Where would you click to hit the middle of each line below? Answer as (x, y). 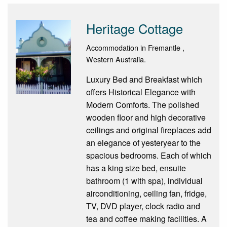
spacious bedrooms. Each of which (148, 155)
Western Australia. (116, 59)
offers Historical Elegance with (141, 92)
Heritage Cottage (134, 28)
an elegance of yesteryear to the (143, 142)
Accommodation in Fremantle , (135, 47)
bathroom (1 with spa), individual (144, 180)
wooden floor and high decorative (146, 117)
